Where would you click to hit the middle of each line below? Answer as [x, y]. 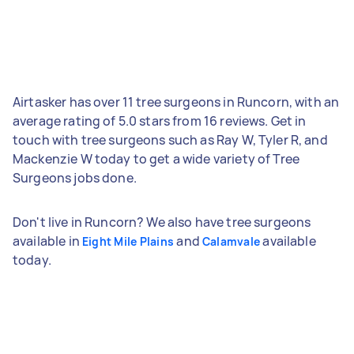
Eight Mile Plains [128, 241]
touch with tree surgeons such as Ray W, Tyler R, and [170, 139]
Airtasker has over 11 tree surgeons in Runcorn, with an [176, 102]
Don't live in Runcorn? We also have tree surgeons [162, 222]
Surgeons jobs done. [75, 177]
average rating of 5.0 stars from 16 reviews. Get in [160, 121]
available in [47, 241]
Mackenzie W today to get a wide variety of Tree [156, 158]
